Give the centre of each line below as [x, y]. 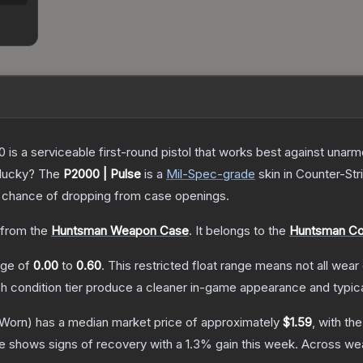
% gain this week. [249, 344]
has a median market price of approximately [158, 322]
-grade [236, 174]
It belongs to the [242, 231]
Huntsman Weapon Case [120, 231]
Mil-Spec [192, 174]
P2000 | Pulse [102, 174]
